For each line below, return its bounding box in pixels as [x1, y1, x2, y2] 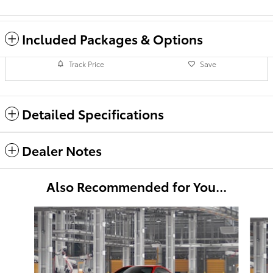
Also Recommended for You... [46, 177, 227, 195]
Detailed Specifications [22, 104, 164, 122]
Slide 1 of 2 [4, 205, 49, 218]
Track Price [69, 58, 105, 69]
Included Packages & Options [22, 29, 203, 48]
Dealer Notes [22, 141, 102, 159]
